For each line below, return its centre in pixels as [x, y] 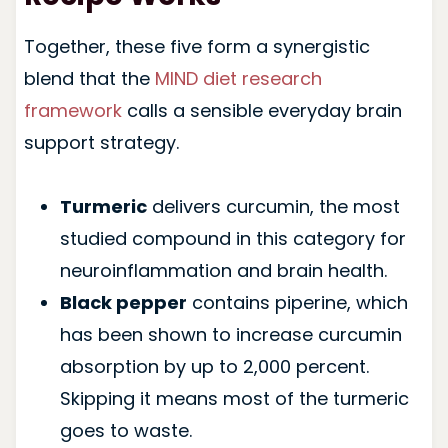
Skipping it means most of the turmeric [234, 398]
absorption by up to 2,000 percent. [214, 366]
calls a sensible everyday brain [261, 110]
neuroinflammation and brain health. [223, 270]
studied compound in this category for [232, 238]
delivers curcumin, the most [273, 206]
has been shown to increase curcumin [230, 334]
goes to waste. [125, 430]
